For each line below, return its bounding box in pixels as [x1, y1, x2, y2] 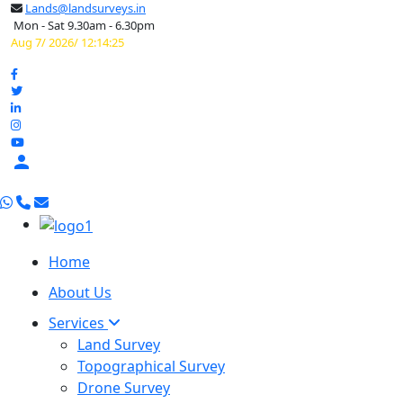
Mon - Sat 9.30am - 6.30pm [11, 17, 155, 33]
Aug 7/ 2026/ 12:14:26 [11, 34, 124, 50]
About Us [49, 282, 112, 302]
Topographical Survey [77, 355, 225, 376]
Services [49, 312, 108, 333]
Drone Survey [77, 377, 170, 398]
